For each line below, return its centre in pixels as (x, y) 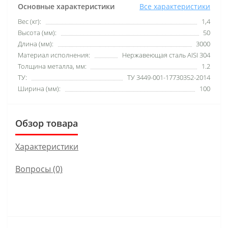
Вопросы (33, 169)
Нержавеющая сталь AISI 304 (166, 55)
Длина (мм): (36, 44)
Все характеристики (175, 6)
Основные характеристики (66, 6)
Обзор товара (47, 123)
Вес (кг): (30, 21)
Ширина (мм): (39, 88)
